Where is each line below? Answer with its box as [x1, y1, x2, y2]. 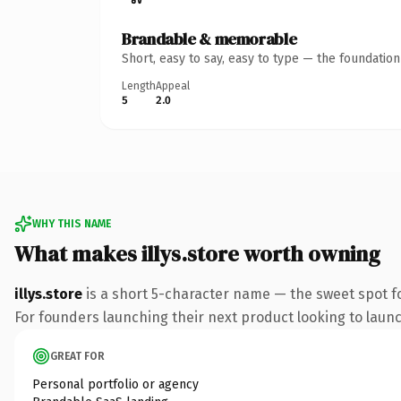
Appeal [156, 79, 190, 92]
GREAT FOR [50, 349, 105, 363]
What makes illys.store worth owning [14, 238, 380, 269]
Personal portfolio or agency [32, 376, 199, 392]
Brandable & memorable [122, 27, 297, 50]
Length [122, 79, 156, 92]
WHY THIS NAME [32, 217, 111, 230]
